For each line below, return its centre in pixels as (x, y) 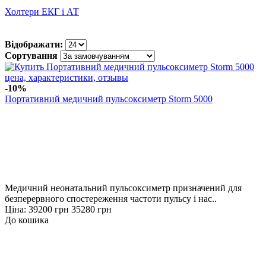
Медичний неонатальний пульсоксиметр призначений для (123, 188)
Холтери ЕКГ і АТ (42, 11)
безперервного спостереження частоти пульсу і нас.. (111, 198)
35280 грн (91, 209)
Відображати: (34, 44)
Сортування (31, 55)
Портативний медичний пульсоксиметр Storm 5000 (109, 99)
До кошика (27, 220)
